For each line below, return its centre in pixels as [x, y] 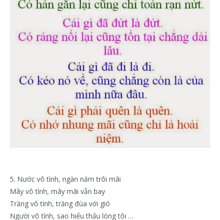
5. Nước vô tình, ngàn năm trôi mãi [65, 179]
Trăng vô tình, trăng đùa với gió [60, 203]
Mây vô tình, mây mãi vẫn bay [57, 191]
